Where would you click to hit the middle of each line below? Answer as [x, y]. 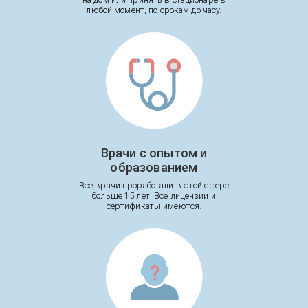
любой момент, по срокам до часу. [154, 10]
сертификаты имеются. [154, 206]
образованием [154, 168]
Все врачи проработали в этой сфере [154, 186]
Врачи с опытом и [154, 153]
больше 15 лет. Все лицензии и [154, 196]
